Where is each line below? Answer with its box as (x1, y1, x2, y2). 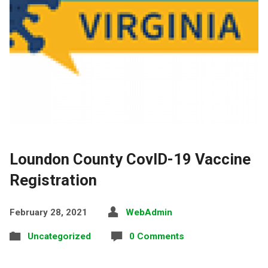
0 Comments (129, 230, 184, 242)
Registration (9, 170, 97, 189)
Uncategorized (27, 230, 91, 242)
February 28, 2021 (9, 206, 87, 218)
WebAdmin (125, 206, 172, 218)
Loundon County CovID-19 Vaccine (9, 150, 251, 168)
